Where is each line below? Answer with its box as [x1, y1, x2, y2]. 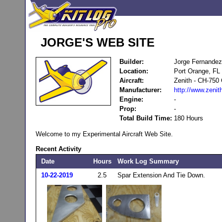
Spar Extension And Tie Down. [117, 171, 205, 179]
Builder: [119, 58, 144, 65]
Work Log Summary [117, 158, 181, 165]
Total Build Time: [119, 114, 172, 122]
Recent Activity [35, 145, 81, 153]
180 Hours [173, 114, 203, 122]
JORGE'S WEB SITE [40, 36, 155, 49]
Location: [119, 67, 148, 75]
